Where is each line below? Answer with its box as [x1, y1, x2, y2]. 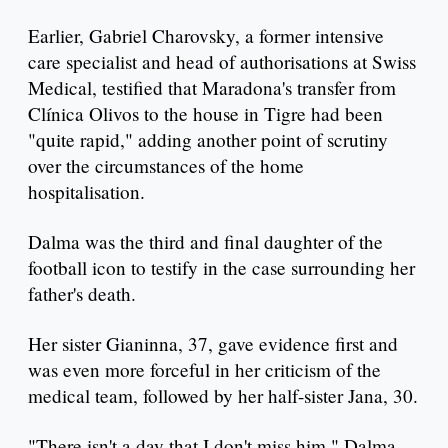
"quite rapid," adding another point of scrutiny [28, 127, 388, 153]
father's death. [28, 281, 136, 307]
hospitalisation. [28, 179, 145, 205]
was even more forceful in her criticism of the [28, 357, 381, 383]
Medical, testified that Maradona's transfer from [28, 75, 396, 101]
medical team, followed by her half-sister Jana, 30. [28, 383, 418, 409]
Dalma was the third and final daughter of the [28, 229, 383, 255]
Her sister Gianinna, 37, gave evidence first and [28, 331, 398, 357]
